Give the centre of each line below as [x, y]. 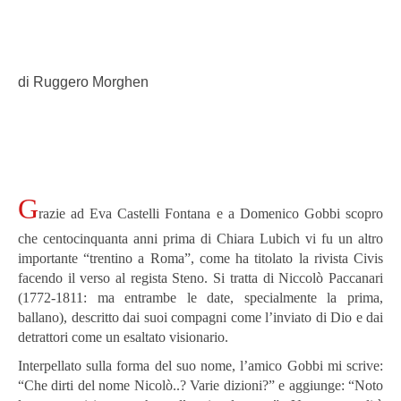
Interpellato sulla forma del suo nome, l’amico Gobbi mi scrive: [200, 365]
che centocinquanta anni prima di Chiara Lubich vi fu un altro [200, 238]
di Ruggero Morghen [83, 81]
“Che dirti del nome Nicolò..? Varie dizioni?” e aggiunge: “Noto [200, 385]
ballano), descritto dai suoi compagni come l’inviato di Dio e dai [200, 317]
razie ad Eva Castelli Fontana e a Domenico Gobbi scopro [211, 213]
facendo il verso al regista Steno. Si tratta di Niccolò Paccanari [200, 277]
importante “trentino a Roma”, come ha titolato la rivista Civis [200, 258]
